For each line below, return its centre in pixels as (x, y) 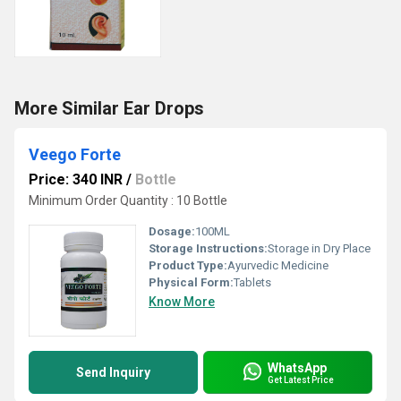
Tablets (252, 282)
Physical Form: (191, 282)
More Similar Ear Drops (109, 108)
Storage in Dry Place (319, 248)
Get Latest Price (301, 380)
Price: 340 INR (76, 179)
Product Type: (188, 265)
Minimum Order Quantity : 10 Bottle (128, 200)
